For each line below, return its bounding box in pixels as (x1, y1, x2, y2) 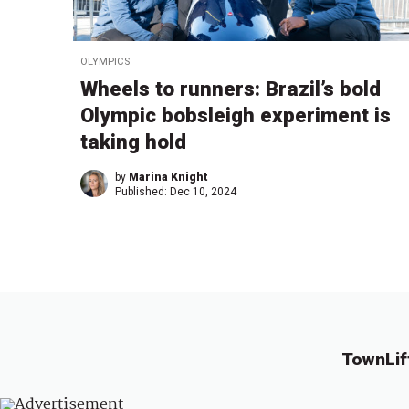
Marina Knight (129, 171, 208, 184)
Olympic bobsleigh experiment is (80, 103, 391, 128)
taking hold (80, 130, 186, 154)
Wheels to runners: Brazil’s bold (80, 77, 381, 101)
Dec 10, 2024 (170, 185, 236, 199)
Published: (115, 185, 170, 199)
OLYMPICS (80, 56, 130, 68)
